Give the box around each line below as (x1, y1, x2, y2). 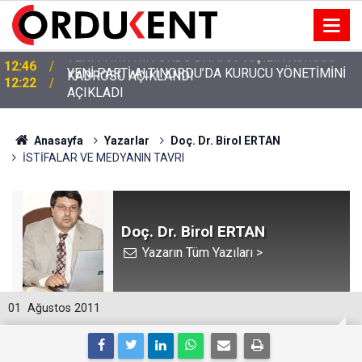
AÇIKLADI (67, 82, 124, 97)
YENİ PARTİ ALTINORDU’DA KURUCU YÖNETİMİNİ (67, 62, 346, 78)
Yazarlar (103, 134, 149, 147)
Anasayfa (31, 134, 83, 147)
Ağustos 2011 (27, 301, 100, 315)
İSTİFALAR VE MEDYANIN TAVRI (23, 151, 184, 164)
